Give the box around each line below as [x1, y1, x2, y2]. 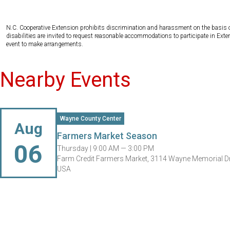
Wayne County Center [60, 114, 121, 122]
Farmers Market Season [56, 130, 157, 141]
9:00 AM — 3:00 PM [92, 144, 154, 152]
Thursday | [56, 144, 93, 152]
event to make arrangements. [6, 41, 83, 48]
